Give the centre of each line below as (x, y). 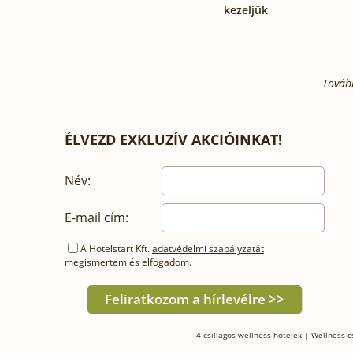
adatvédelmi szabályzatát (208, 248)
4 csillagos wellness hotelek (249, 334)
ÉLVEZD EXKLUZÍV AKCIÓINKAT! (173, 139)
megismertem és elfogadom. (128, 262)
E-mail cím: (98, 217)
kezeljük (246, 9)
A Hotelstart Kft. (116, 248)
